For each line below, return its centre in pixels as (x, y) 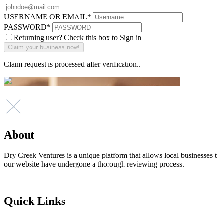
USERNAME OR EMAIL (46, 16)
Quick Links (35, 201)
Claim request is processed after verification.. (72, 64)
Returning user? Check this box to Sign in (77, 37)
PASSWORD (25, 27)
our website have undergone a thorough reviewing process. (94, 164)
